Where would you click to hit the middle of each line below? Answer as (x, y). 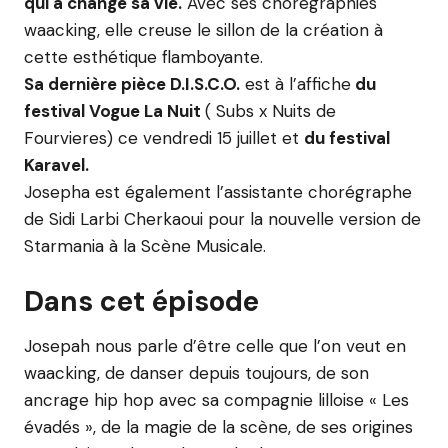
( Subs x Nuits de (270, 111)
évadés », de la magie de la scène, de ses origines (218, 427)
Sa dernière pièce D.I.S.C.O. (132, 84)
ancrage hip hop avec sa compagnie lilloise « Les (216, 400)
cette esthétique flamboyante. (143, 57)
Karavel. (56, 165)
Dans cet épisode (141, 301)
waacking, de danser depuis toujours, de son (196, 373)
